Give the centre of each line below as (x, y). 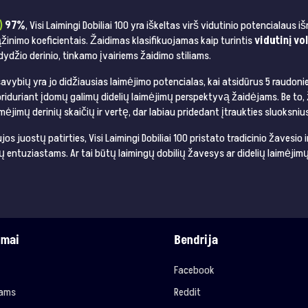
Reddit (188, 293)
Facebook (195, 271)
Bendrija (196, 241)
